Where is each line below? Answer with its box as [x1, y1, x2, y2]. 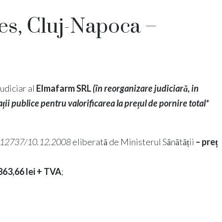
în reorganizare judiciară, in [95, 83, 199, 94]
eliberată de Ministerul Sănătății [72, 136, 196, 148]
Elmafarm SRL [36, 83, 93, 94]
